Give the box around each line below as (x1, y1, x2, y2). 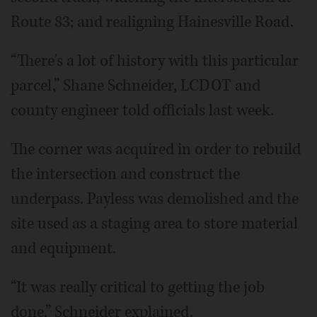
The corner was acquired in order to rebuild (11, 139, 301, 161)
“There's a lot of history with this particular (11, 50, 299, 72)
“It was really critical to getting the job (11, 277, 265, 299)
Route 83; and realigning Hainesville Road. (11, 11, 294, 33)
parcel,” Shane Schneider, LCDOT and (11, 75, 260, 97)
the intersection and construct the (11, 163, 240, 185)
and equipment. (11, 238, 116, 260)
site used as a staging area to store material (11, 213, 298, 235)
